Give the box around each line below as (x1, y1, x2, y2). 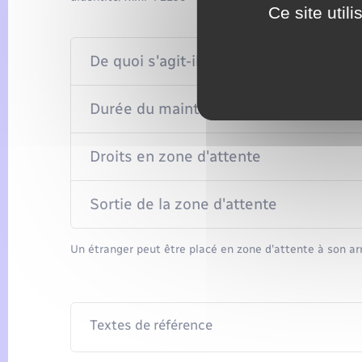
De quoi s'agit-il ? (89, 52, 212, 71)
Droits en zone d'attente (89, 147, 261, 166)
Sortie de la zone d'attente (89, 195, 277, 214)
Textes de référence (89, 317, 213, 334)
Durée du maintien (89, 99, 221, 119)
